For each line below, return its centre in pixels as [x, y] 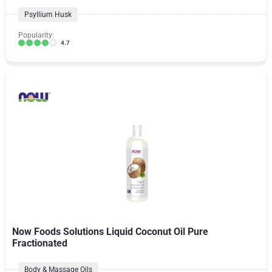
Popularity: [36, 35]
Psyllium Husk [48, 14]
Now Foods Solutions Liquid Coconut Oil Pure [110, 231]
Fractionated [40, 243]
